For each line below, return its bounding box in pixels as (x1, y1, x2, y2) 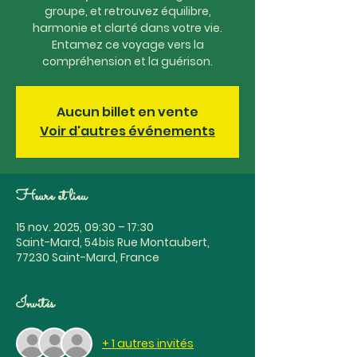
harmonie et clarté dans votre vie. (33, 20, 222, 36)
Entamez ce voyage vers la (51, 37, 204, 53)
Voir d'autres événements (40, 122, 215, 140)
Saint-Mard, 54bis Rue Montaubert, (16, 234, 210, 250)
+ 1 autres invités (102, 335, 194, 351)
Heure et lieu (16, 185, 87, 209)
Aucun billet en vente (57, 103, 198, 121)
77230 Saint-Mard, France (16, 249, 159, 265)
